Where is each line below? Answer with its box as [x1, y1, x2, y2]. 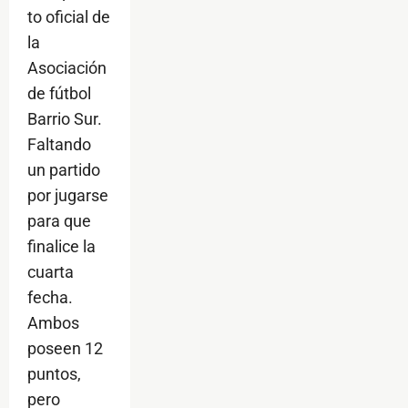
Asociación [27, 58, 107, 78]
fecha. [27, 288, 73, 308]
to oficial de [27, 7, 110, 27]
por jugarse [27, 186, 108, 206]
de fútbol [27, 84, 91, 104]
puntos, [27, 364, 81, 384]
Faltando [27, 135, 91, 155]
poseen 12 [27, 339, 103, 359]
